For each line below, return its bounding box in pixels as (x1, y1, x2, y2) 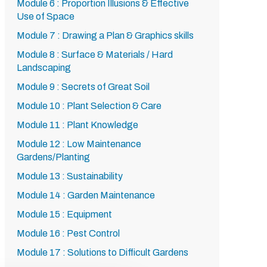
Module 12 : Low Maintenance (17, 139, 141, 149)
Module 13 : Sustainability (17, 171, 123, 181)
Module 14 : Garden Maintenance (17, 190, 155, 200)
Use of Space (17, 11, 74, 21)
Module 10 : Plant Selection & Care (17, 101, 162, 111)
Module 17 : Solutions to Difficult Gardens (17, 247, 188, 257)
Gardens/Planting (17, 152, 90, 162)
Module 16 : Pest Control (17, 228, 120, 238)
